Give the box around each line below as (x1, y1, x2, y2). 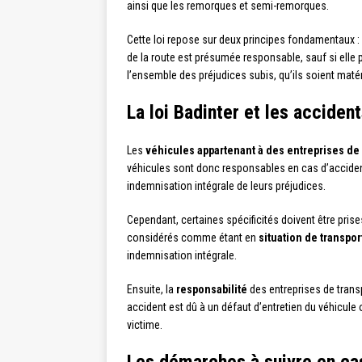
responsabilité (176, 282, 247, 296)
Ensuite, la (127, 282, 176, 296)
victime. (127, 318, 162, 331)
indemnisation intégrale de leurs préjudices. (127, 179, 326, 192)
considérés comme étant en (127, 230, 259, 244)
